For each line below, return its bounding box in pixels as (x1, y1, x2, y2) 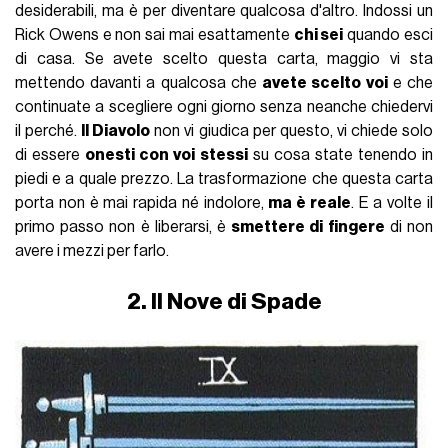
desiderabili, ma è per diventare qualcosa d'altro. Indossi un (15, 3, 433, 20)
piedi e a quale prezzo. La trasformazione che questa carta (15, 171, 433, 188)
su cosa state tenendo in (247, 147, 433, 164)
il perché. (15, 123, 82, 140)
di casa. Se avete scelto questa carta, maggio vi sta (15, 51, 433, 68)
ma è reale (268, 195, 351, 212)
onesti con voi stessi (85, 147, 248, 164)
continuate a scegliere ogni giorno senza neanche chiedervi (15, 99, 433, 116)
